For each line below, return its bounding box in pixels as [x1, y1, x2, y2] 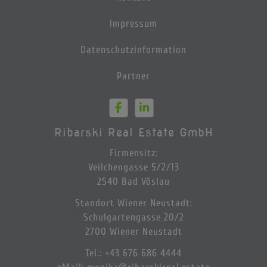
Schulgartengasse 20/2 [83, 211, 184, 223]
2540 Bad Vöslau [97, 175, 170, 187]
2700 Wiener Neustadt [85, 225, 182, 237]
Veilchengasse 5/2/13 [88, 161, 179, 173]
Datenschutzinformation [80, 44, 187, 55]
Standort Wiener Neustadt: [74, 197, 193, 209]
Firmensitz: [109, 147, 158, 159]
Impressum [110, 17, 157, 29]
